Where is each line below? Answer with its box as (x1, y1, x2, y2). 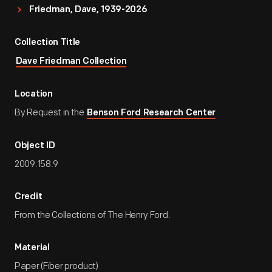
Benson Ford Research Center (87, 109, 216, 118)
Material (15, 243, 50, 253)
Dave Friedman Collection (15, 57, 127, 66)
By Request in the (15, 107, 86, 118)
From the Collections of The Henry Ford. (15, 209, 171, 221)
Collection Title (15, 38, 81, 47)
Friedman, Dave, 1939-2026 (29, 5, 148, 15)
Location (15, 90, 53, 99)
